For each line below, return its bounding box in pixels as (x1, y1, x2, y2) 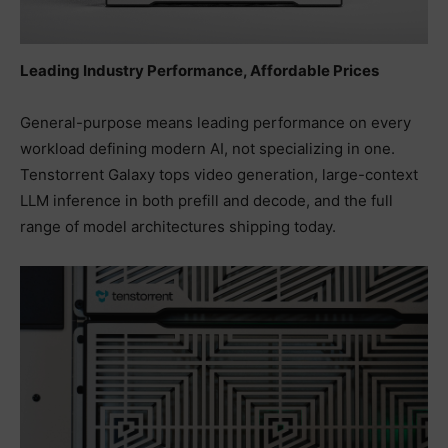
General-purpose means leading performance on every (20, 112, 411, 132)
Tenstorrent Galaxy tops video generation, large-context (20, 164, 418, 184)
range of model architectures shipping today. (20, 216, 336, 236)
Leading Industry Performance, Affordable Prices (20, 60, 379, 80)
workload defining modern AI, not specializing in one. (20, 138, 395, 158)
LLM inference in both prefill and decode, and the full (20, 190, 393, 210)
